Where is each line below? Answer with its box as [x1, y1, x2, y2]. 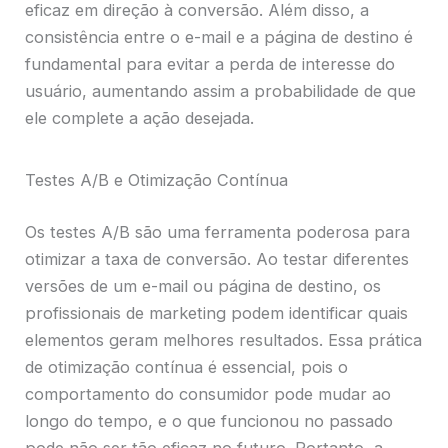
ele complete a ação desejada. [25, 108, 255, 129]
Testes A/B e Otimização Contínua [25, 169, 289, 190]
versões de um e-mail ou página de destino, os [25, 275, 382, 296]
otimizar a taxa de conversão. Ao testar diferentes [25, 248, 410, 269]
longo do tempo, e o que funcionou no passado [25, 410, 394, 431]
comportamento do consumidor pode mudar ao [25, 383, 392, 404]
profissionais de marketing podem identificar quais [25, 302, 409, 323]
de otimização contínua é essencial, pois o [25, 356, 349, 377]
